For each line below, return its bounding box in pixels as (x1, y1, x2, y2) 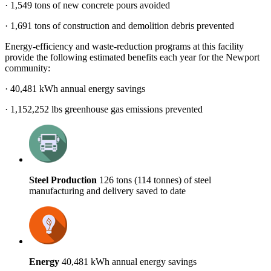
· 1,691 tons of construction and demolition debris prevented (5, 21, 234, 31)
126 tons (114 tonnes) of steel (97, 175, 211, 186)
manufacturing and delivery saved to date (29, 186, 186, 197)
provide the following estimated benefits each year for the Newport (5, 52, 260, 63)
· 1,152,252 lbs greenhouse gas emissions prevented (5, 104, 203, 115)
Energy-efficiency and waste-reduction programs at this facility (5, 41, 244, 52)
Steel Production (29, 175, 97, 186)
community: (5, 63, 50, 74)
